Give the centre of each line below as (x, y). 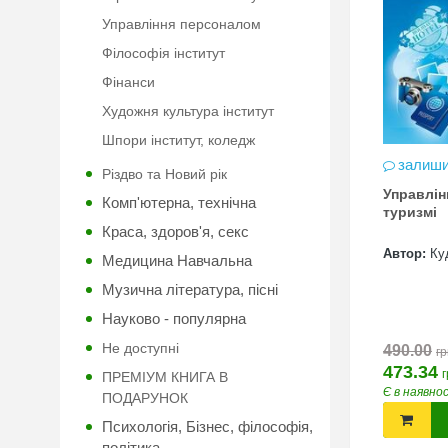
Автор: (404, 253)
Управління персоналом (181, 24)
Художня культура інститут (188, 111)
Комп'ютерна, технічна (179, 202)
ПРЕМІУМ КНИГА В (165, 377)
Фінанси (128, 82)
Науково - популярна (174, 318)
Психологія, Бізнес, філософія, (207, 426)
